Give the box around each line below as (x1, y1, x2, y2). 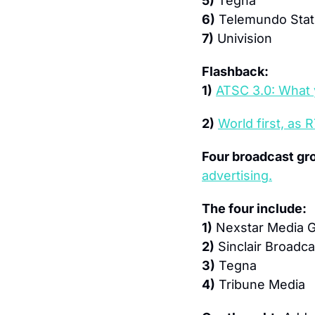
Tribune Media (215, 277, 305, 292)
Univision (214, 31, 272, 46)
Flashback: (202, 64, 269, 79)
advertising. (202, 168, 272, 183)
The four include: (202, 201, 307, 216)
